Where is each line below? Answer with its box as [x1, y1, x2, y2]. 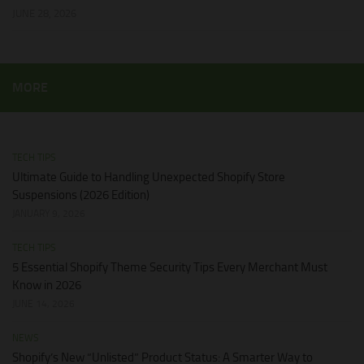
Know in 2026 [12, 278, 81, 293]
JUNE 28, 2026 [12, 7, 76, 20]
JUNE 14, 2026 [12, 298, 75, 310]
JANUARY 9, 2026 [12, 208, 85, 220]
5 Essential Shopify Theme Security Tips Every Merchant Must [12, 260, 327, 275]
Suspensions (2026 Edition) [12, 188, 149, 203]
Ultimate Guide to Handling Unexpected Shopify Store [12, 170, 285, 185]
